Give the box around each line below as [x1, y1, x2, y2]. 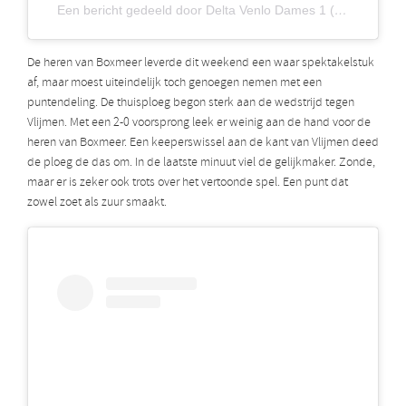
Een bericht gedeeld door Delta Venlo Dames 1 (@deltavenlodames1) [334, 2, 347, 17]
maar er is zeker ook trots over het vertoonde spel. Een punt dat [27, 173, 348, 191]
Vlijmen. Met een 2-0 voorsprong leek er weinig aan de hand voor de [27, 113, 371, 131]
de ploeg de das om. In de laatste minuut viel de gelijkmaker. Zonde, [27, 153, 375, 171]
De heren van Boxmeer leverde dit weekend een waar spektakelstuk [27, 53, 374, 72]
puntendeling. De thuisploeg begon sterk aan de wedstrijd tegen [27, 93, 354, 111]
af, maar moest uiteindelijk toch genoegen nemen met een [27, 73, 322, 92]
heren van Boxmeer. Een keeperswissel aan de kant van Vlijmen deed [27, 133, 379, 151]
